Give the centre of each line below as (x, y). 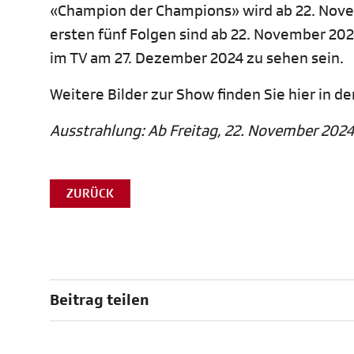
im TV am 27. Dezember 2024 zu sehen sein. (198, 58)
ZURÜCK (90, 194)
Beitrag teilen (100, 300)
